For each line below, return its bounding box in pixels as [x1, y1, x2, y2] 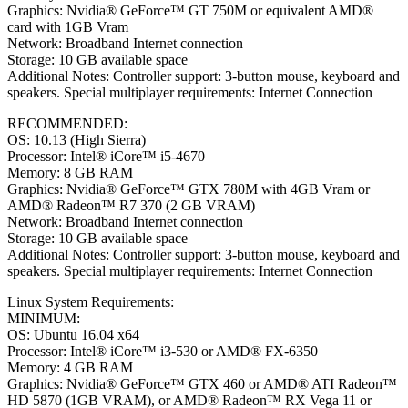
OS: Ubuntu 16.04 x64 [7, 326, 139, 342]
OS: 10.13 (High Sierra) [7, 131, 146, 148]
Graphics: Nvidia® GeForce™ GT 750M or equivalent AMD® [7, 2, 373, 18]
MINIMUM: [7, 310, 80, 326]
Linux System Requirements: [7, 293, 178, 310]
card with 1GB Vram [7, 18, 128, 35]
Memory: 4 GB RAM [7, 359, 133, 375]
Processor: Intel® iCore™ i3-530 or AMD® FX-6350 [7, 342, 318, 359]
